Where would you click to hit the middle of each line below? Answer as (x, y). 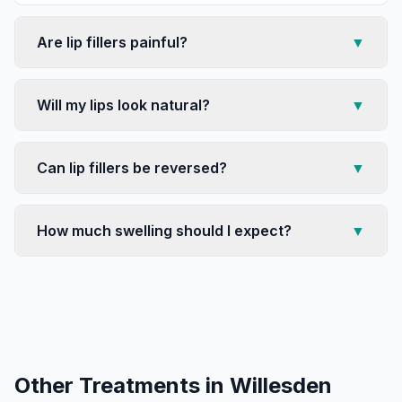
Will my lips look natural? (123, 105)
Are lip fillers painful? (112, 42)
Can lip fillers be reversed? (132, 168)
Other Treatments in (122, 385)
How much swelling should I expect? (164, 231)
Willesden (281, 385)
